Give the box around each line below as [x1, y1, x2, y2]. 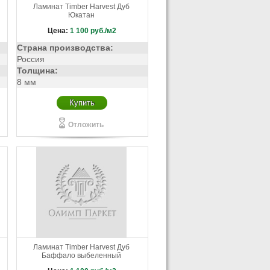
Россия [16, 55, 45, 64]
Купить [69, 98, 95, 107]
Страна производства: [16, 43, 113, 52]
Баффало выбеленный [42, 251, 122, 260]
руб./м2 [90, 27, 117, 35]
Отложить [67, 121, 104, 129]
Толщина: [16, 66, 58, 75]
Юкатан [68, 11, 95, 19]
